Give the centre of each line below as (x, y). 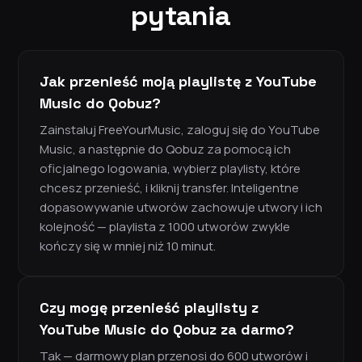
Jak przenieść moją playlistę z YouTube (178, 82)
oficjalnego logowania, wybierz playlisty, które (170, 169)
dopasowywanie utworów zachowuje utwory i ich (181, 208)
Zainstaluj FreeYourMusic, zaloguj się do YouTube (180, 130)
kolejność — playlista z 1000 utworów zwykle (165, 227)
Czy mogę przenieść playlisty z (149, 308)
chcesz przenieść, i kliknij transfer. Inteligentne (169, 188)
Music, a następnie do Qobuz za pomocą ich (165, 149)
